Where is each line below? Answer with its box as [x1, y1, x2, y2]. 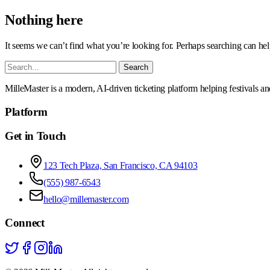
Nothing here [5, 11, 84, 28]
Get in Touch [5, 130, 67, 143]
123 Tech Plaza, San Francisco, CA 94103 [43, 160, 198, 171]
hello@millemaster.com [43, 193, 129, 204]
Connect [5, 216, 45, 229]
